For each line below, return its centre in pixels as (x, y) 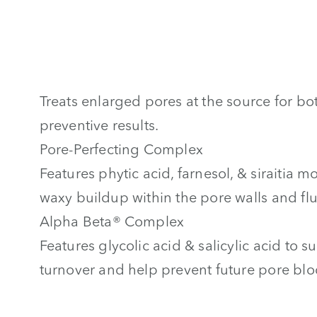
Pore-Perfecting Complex (121, 149)
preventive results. (99, 125)
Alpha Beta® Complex (112, 221)
